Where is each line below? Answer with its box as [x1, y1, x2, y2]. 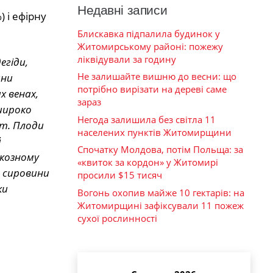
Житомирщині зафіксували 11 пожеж [77, 199, 244, 211]
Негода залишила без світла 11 [77, 113, 216, 126]
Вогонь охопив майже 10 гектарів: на [77, 186, 244, 199]
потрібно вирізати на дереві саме [77, 83, 227, 96]
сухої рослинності [77, 211, 157, 224]
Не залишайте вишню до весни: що [77, 70, 236, 83]
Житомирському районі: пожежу [77, 40, 223, 52]
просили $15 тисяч [77, 169, 162, 182]
